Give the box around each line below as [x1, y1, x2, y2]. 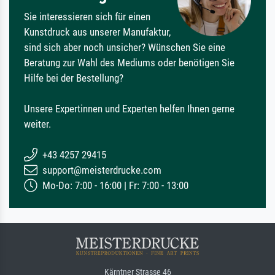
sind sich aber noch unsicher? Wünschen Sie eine [24, 41, 225, 53]
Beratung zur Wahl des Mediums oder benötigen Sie [24, 56, 234, 69]
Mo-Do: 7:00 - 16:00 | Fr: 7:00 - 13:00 [40, 179, 188, 192]
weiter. [24, 117, 51, 130]
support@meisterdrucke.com [40, 163, 161, 176]
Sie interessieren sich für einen [24, 10, 150, 23]
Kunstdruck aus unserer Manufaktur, [24, 25, 171, 38]
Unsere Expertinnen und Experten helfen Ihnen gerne [24, 102, 234, 115]
